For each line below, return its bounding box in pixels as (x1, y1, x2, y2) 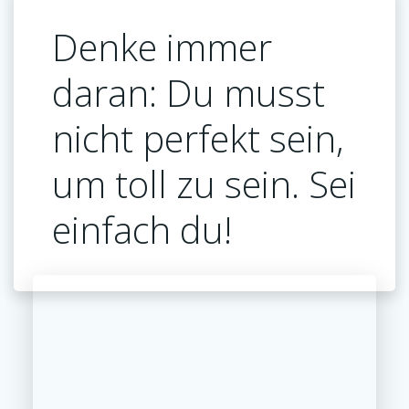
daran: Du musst (51, 67, 325, 118)
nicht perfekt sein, (51, 112, 344, 163)
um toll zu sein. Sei (51, 158, 356, 209)
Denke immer (51, 21, 272, 72)
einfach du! (51, 204, 232, 255)
